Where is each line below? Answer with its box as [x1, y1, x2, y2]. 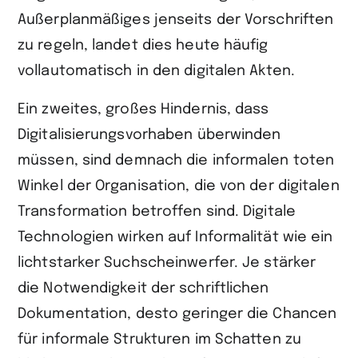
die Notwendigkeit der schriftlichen [18, 280, 269, 296]
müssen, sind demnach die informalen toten [18, 153, 335, 168]
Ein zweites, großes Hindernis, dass [18, 101, 269, 117]
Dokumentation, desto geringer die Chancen [18, 306, 337, 321]
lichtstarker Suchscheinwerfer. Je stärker [18, 255, 316, 270]
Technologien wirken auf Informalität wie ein [18, 229, 333, 245]
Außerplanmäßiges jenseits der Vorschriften [18, 12, 334, 27]
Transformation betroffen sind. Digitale [18, 204, 296, 219]
